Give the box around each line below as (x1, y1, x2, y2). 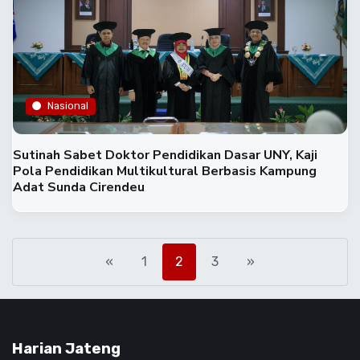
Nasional (47, 100, 89, 112)
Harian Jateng (12, 339, 121, 358)
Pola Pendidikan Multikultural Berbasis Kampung (13, 162, 317, 180)
